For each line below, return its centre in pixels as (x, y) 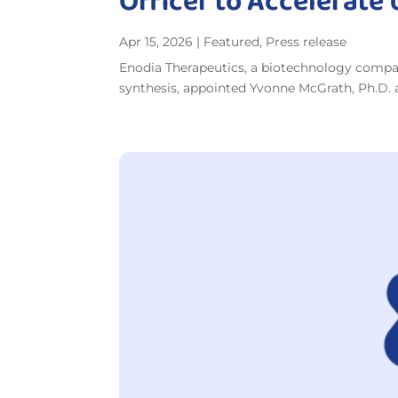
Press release (306, 42)
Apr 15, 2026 (156, 42)
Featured (232, 42)
